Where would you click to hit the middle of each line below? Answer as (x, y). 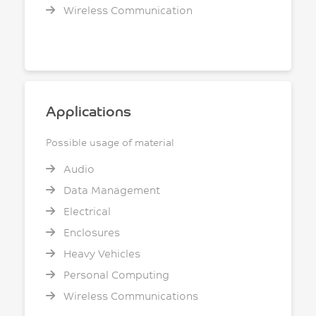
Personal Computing (115, 274)
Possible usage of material (110, 142)
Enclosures (90, 232)
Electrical (86, 211)
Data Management (110, 190)
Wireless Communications (129, 296)
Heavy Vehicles (101, 253)
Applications (89, 110)
